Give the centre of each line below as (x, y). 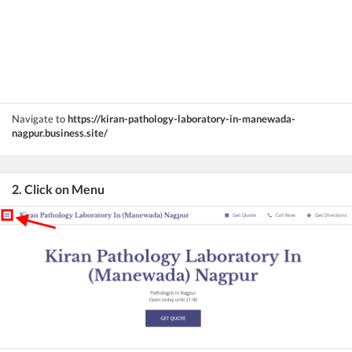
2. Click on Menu (58, 189)
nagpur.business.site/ (60, 132)
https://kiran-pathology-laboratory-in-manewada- (180, 118)
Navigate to (38, 118)
